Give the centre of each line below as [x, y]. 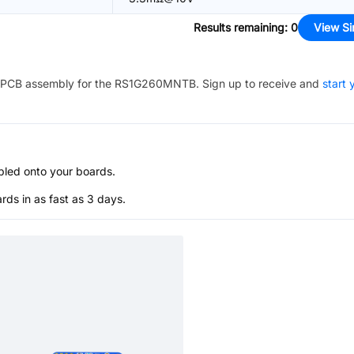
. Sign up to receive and [258, 83]
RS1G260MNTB [155, 83]
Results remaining [239, 27]
